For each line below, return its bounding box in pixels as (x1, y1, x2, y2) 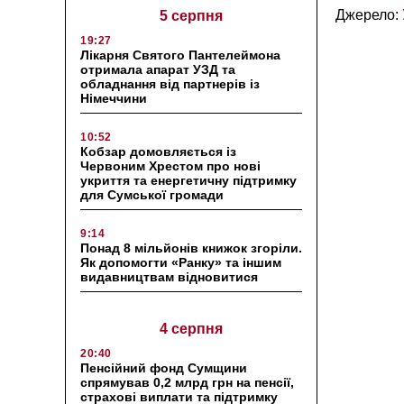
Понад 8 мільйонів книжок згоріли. (80, 240, 302, 255)
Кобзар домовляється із (80, 143, 236, 159)
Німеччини (80, 90, 147, 106)
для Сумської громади (80, 187, 224, 202)
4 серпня (160, 320, 223, 336)
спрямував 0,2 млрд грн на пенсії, (80, 374, 294, 390)
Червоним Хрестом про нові (80, 158, 261, 173)
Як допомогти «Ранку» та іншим (80, 254, 281, 270)
